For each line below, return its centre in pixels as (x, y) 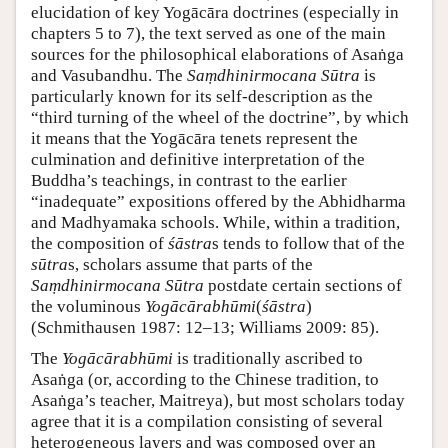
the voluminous (88, 307)
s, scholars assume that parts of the (190, 265)
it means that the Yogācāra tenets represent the (194, 139)
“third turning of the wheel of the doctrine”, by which (220, 118)
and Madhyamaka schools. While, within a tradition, (215, 223)
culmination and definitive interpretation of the (198, 160)
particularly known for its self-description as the (202, 97)
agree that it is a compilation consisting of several (207, 422)
